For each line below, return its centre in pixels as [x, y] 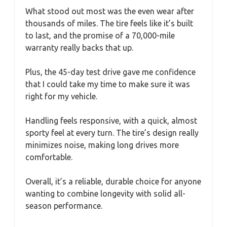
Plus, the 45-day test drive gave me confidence [110, 72]
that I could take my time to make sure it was [108, 84]
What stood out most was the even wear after [110, 11]
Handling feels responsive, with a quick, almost [111, 120]
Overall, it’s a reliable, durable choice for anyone [113, 181]
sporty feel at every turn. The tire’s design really [112, 133]
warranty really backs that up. [79, 47]
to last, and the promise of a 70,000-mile [100, 35]
